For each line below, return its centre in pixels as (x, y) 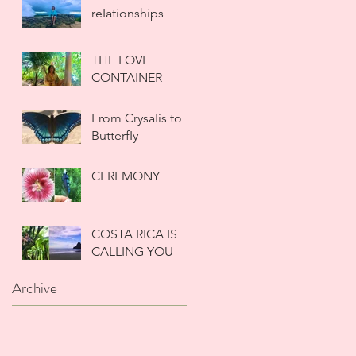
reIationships (128, 13)
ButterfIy (115, 135)
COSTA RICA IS (134, 234)
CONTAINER (127, 77)
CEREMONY (126, 176)
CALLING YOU (132, 252)
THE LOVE (120, 60)
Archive (35, 288)
